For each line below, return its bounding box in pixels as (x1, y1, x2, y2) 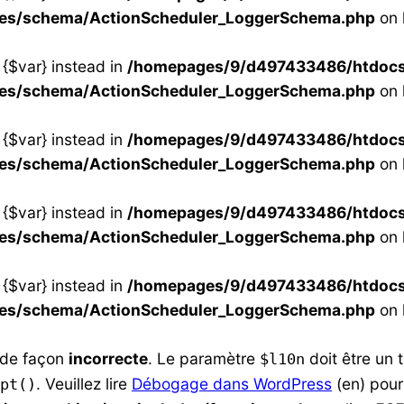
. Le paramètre (148, 349, 260, 368)
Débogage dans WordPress (132, 374, 332, 393)
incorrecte (69, 349, 148, 368)
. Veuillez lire (36, 374, 132, 393)
